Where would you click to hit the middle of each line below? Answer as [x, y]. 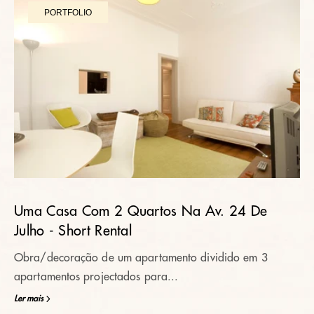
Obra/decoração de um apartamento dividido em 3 [141, 258]
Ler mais [29, 299]
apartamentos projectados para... [96, 277]
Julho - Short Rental [73, 231]
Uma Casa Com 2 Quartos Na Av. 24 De [141, 211]
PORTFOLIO [68, 12]
